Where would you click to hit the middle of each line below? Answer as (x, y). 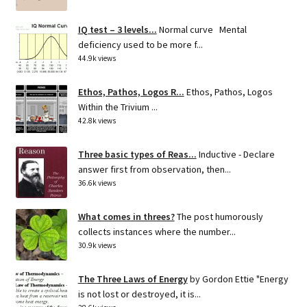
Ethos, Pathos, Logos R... (131, 92)
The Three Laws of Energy (133, 279)
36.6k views (97, 183)
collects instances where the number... (157, 232)
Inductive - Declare (236, 155)
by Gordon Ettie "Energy (239, 279)
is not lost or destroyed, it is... (139, 294)
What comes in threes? (126, 217)
